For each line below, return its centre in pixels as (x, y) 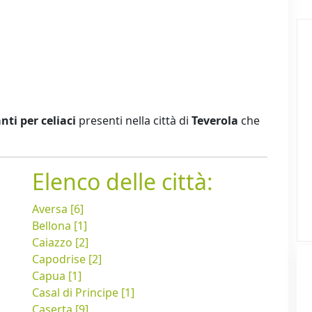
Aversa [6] (58, 209)
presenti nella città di (134, 121)
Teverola (215, 121)
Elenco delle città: (123, 182)
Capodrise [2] (67, 259)
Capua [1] (57, 276)
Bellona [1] (60, 226)
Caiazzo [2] (60, 243)
